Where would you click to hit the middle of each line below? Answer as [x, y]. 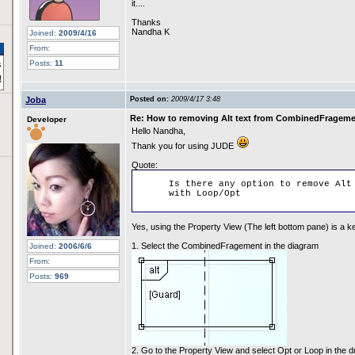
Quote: [145, 165]
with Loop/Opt [205, 193]
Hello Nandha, [158, 131]
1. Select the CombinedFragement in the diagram [225, 246]
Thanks [146, 22]
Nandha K [151, 32]
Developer [47, 119]
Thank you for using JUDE [184, 146]
